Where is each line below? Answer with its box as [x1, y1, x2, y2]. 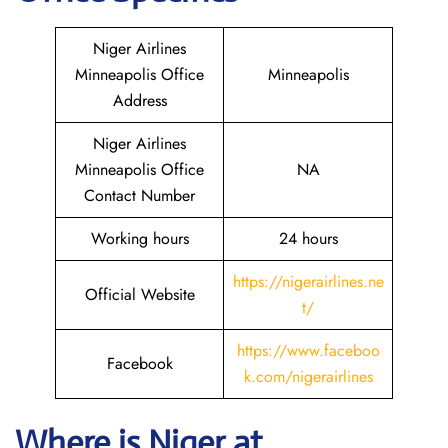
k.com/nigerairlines [243, 365, 373, 388]
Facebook [106, 352, 173, 375]
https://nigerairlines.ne [232, 270, 384, 293]
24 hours [278, 227, 338, 250]
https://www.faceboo [236, 339, 380, 362]
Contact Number [84, 184, 195, 207]
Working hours [90, 227, 189, 250]
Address [112, 89, 167, 112]
